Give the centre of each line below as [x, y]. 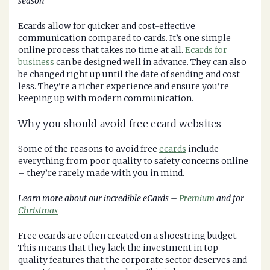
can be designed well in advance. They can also [150, 62]
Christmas [38, 211]
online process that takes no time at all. [102, 50]
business [36, 62]
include [202, 149]
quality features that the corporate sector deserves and [133, 260]
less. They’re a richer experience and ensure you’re [124, 86]
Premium [197, 199]
